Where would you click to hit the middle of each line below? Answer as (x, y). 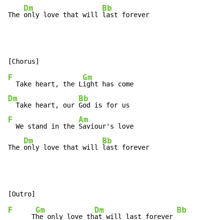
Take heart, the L (45, 84)
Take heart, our (43, 105)
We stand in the (43, 126)
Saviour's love (106, 126)
